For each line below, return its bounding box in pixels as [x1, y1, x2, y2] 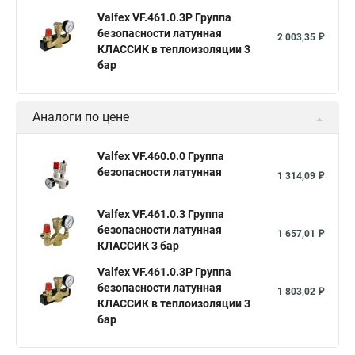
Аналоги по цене [32, 109, 129, 124]
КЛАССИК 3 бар [97, 239, 179, 252]
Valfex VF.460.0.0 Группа [97, 150, 224, 162]
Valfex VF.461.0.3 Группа [97, 208, 224, 220]
